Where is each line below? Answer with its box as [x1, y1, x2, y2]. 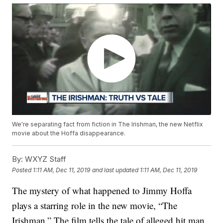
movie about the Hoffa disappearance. [12, 129, 126, 137]
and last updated [92, 166, 139, 174]
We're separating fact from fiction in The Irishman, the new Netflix [12, 120, 204, 128]
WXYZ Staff [23, 154, 67, 164]
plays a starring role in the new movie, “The [12, 199, 178, 212]
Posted [12, 166, 33, 174]
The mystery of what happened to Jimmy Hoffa [12, 184, 192, 197]
